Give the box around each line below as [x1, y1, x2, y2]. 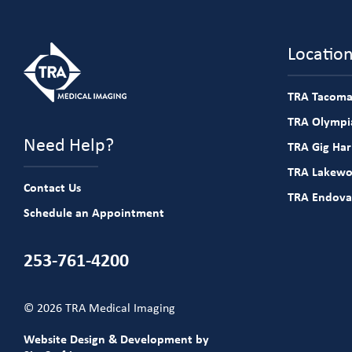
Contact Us [23, 178, 81, 196]
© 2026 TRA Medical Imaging [23, 298, 175, 316]
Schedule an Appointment [23, 203, 164, 221]
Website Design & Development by [23, 329, 209, 347]
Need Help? [23, 130, 114, 156]
